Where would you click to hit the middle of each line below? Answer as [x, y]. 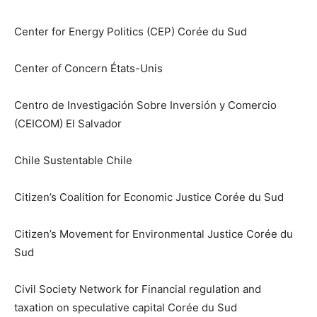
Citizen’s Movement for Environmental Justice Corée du [154, 234]
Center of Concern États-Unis [88, 69]
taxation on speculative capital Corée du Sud [126, 308]
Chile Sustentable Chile [73, 161]
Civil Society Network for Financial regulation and [138, 289]
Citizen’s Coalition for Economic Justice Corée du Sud [149, 197]
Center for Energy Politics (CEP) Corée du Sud [131, 32]
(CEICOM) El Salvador [68, 124]
